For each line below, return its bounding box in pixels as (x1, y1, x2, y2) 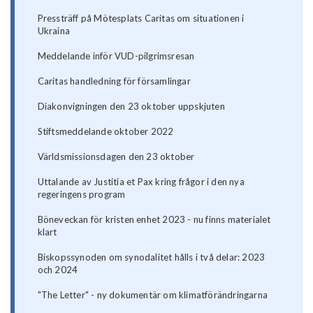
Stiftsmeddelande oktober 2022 (37, 126, 174, 138)
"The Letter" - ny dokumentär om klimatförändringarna (37, 289, 268, 301)
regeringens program (37, 189, 126, 201)
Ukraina (37, 25, 71, 37)
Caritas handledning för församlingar (37, 75, 191, 87)
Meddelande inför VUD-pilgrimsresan (37, 50, 195, 62)
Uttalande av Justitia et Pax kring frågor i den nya (37, 176, 245, 188)
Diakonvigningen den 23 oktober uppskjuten (37, 101, 225, 112)
